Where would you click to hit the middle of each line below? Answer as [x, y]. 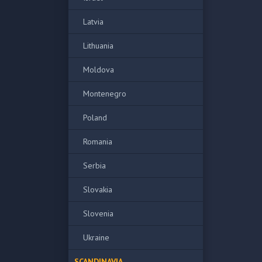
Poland [95, 118]
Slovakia [98, 189]
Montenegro [105, 94]
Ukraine [96, 237]
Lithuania [98, 46]
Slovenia [98, 213]
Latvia [93, 22]
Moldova [99, 70]
